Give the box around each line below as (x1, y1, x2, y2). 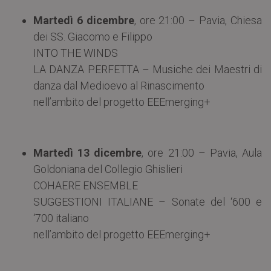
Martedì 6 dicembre (33, 13, 134, 27)
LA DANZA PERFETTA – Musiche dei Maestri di (33, 62, 262, 76)
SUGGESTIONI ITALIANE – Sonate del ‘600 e (33, 195, 262, 208)
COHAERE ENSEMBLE (33, 178, 138, 192)
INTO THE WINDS (33, 46, 118, 59)
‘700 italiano (33, 211, 89, 224)
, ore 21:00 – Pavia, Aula (142, 146, 263, 159)
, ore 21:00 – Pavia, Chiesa (134, 13, 263, 27)
